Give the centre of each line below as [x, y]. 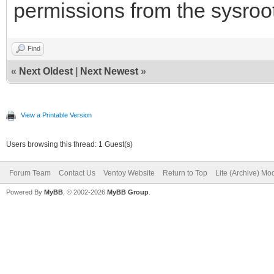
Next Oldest [46, 71]
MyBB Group [128, 192]
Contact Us [77, 173]
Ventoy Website [129, 173]
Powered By [25, 192]
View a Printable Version [56, 115]
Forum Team [30, 173]
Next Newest [109, 71]
